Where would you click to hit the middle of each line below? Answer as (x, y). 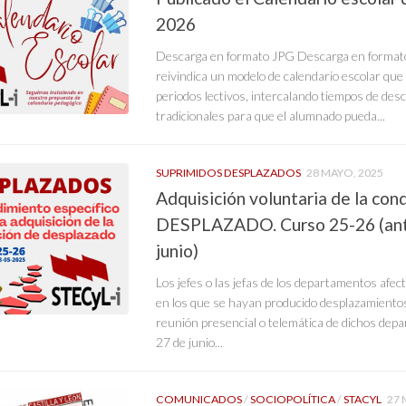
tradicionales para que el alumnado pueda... (271, 115)
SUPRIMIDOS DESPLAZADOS (228, 172)
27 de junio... (189, 343)
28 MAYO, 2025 (345, 172)
